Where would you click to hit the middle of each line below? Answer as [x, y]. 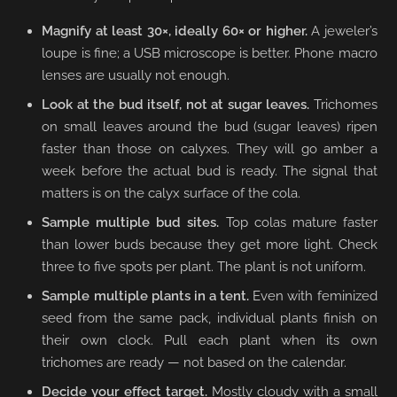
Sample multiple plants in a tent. [146, 296]
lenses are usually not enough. [136, 75]
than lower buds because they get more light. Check [210, 244]
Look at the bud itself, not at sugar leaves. [176, 104]
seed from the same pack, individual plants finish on [210, 318]
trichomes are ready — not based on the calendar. [195, 362]
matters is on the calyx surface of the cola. [171, 193]
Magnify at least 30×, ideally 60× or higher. [175, 31]
